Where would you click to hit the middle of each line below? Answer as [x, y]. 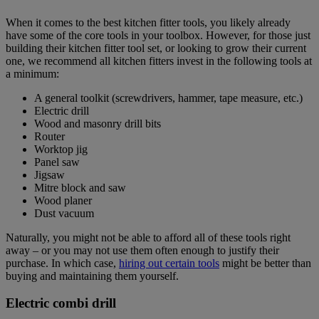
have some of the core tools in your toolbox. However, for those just [158, 35]
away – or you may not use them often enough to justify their [142, 250]
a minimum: [32, 73]
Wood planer [63, 200]
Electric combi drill [61, 303]
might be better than [265, 263]
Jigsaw [49, 174]
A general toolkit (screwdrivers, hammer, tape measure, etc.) [168, 98]
